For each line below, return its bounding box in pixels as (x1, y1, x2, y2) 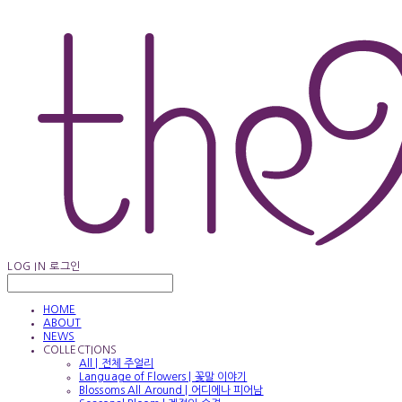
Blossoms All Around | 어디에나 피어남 (79, 385, 264, 396)
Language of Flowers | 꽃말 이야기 (79, 371, 248, 382)
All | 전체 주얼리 (79, 358, 154, 369)
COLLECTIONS (43, 345, 118, 355)
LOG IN (7, 261, 47, 272)
